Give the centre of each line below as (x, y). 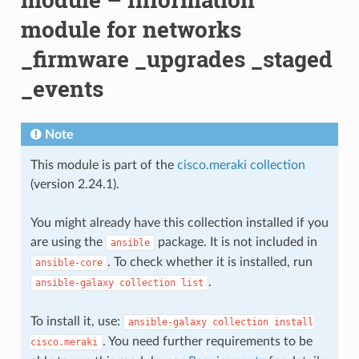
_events (62, 88)
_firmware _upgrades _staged (176, 58)
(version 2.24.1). (75, 184)
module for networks (131, 29)
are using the (68, 242)
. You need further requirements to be (207, 341)
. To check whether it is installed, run (210, 262)
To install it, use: (77, 321)
